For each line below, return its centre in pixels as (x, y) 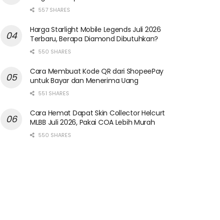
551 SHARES (53, 93)
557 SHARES (54, 10)
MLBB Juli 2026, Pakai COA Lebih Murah (93, 122)
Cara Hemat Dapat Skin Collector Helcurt (98, 113)
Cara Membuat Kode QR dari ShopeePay (97, 71)
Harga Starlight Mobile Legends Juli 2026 (96, 29)
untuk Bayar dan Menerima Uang (84, 80)
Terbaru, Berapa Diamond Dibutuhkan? (94, 39)
